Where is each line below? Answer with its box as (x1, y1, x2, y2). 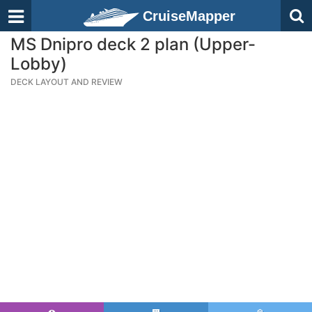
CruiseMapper (143, 8, 235, 24)
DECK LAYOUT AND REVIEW (10, 77, 123, 87)
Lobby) (10, 54, 67, 74)
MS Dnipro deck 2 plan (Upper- (10, 34, 256, 54)
